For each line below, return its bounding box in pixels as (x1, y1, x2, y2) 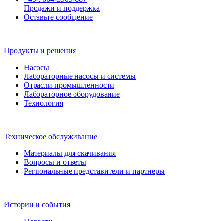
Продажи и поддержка (24, 4, 100, 13)
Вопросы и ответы (24, 158, 86, 167)
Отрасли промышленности (24, 81, 114, 90)
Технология (24, 99, 63, 108)
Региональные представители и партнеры (24, 167, 165, 176)
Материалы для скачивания (24, 149, 116, 158)
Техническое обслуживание (4, 132, 97, 141)
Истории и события (4, 200, 70, 209)
